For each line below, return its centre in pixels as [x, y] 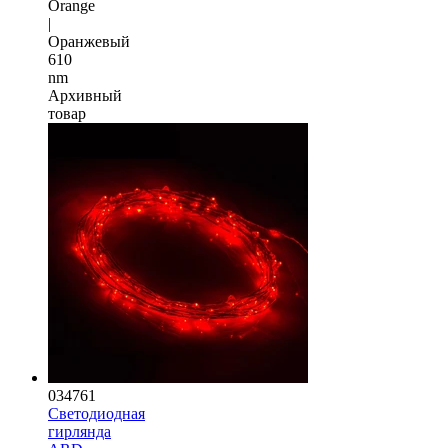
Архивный [85, 95]
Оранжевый [89, 41]
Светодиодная [96, 413]
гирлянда [79, 431]
